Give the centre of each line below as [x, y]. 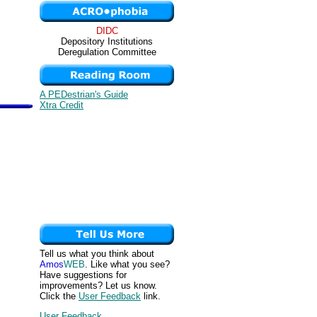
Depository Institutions [107, 41]
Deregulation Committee [107, 52]
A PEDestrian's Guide [84, 94]
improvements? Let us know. [98, 286]
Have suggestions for [83, 275]
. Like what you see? [127, 264]
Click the [59, 296]
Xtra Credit [62, 105]
